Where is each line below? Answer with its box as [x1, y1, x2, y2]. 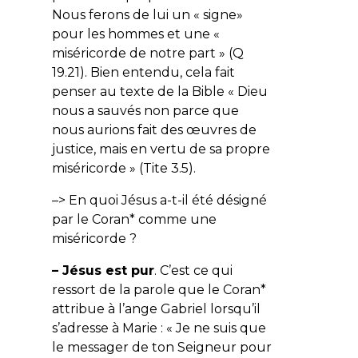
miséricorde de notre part [51, 45, 216, 61]
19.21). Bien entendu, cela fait [51, 64, 235, 80]
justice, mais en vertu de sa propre [51, 141, 270, 157]
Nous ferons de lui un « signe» [51, 6, 243, 22]
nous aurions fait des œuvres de [51, 121, 257, 137]
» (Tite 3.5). [125, 160, 199, 176]
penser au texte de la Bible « [51, 83, 237, 99]
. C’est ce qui [153, 262, 233, 278]
